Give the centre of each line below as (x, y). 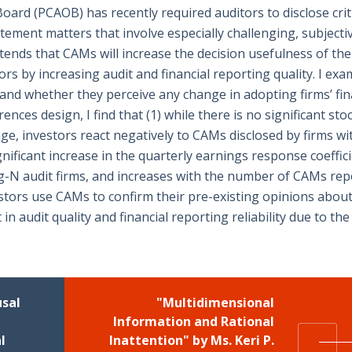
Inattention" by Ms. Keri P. (192, 341)
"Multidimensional (215, 303)
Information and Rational (194, 322)
